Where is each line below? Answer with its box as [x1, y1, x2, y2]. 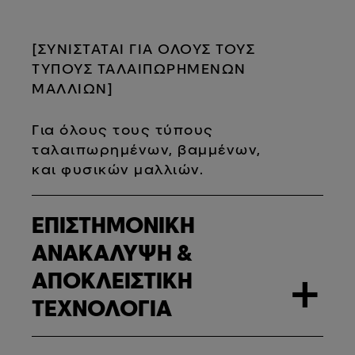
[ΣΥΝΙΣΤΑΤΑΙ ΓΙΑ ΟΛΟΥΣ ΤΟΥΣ [32, 40, 256, 57]
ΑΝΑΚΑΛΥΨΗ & [32, 239, 193, 266]
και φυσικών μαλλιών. [32, 160, 204, 177]
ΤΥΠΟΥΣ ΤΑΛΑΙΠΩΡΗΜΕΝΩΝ [32, 59, 246, 77]
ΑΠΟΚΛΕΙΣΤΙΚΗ [32, 266, 193, 294]
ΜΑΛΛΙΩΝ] [32, 79, 114, 97]
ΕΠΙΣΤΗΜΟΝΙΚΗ [32, 211, 196, 239]
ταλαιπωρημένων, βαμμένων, [32, 140, 261, 158]
